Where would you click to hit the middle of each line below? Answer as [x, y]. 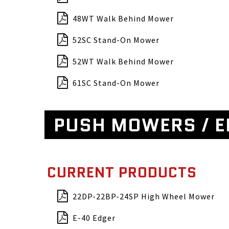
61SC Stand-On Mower [116, 83]
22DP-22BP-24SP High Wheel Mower [144, 196]
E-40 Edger [94, 218]
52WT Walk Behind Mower [123, 61]
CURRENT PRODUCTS [122, 172]
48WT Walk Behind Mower [123, 18]
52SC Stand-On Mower [116, 40]
